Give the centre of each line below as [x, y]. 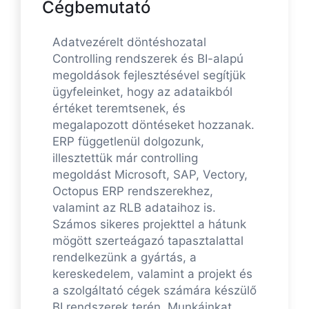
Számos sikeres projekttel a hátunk [149, 225]
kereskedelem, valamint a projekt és [152, 274]
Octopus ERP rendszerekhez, [133, 191]
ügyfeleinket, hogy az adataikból [142, 92]
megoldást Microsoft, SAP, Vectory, [150, 175]
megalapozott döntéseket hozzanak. [153, 125]
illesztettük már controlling [125, 158]
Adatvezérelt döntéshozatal [129, 42]
